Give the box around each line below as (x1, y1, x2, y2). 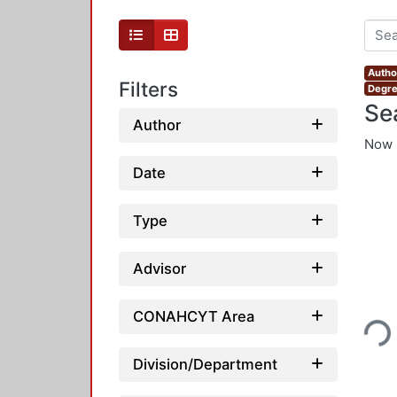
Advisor (133, 259, 186, 277)
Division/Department (133, 354, 277, 373)
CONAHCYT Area (133, 307, 254, 325)
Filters (119, 77, 178, 102)
